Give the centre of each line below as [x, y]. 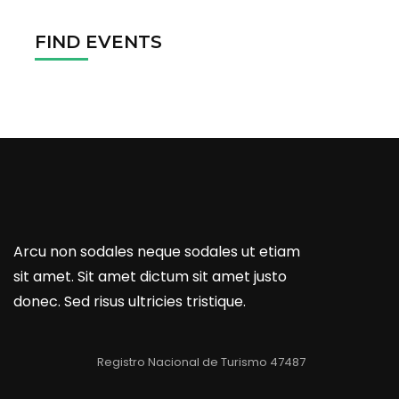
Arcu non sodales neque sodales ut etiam [157, 251]
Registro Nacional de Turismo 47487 [199, 362]
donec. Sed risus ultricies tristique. [130, 301]
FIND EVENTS [98, 41]
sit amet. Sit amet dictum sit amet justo [150, 276]
